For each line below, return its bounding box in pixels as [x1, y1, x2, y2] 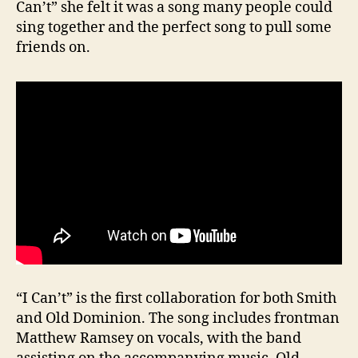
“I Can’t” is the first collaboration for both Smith [16, 289, 336, 308]
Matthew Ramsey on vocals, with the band [16, 329, 301, 348]
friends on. [16, 38, 90, 57]
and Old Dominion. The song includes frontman [16, 309, 340, 328]
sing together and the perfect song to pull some [16, 18, 332, 37]
